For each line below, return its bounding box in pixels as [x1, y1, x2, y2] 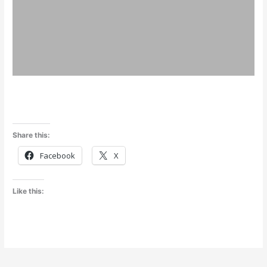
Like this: [13, 187, 45, 196]
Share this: [13, 130, 51, 139]
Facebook [40, 150, 76, 161]
